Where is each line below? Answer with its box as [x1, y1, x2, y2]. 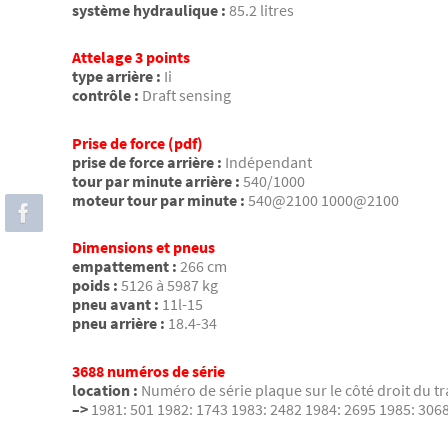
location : [72, 379, 138, 400]
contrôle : [72, 85, 139, 106]
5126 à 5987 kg [121, 275, 218, 296]
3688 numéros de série [72, 360, 225, 381]
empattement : [72, 256, 177, 277]
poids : [72, 275, 118, 296]
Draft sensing [142, 85, 231, 106]
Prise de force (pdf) [72, 132, 203, 153]
